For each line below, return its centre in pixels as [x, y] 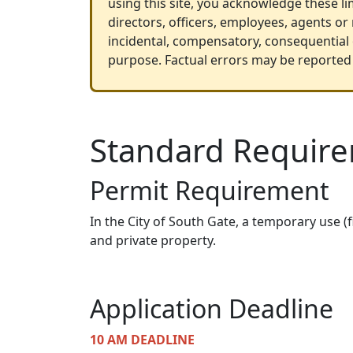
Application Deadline [212, 308]
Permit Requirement [210, 190]
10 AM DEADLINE [142, 340]
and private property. [153, 240]
